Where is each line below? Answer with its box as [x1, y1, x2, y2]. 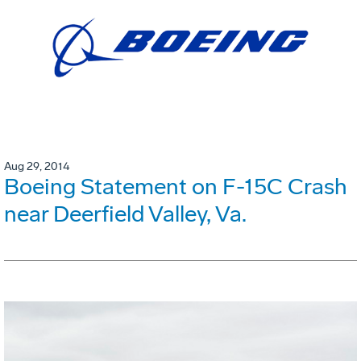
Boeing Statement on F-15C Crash [4, 173, 347, 201]
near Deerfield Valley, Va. [4, 201, 247, 228]
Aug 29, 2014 [4, 160, 69, 174]
